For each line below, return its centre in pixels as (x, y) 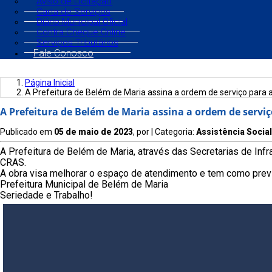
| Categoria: (174, 132)
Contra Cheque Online (81, 32)
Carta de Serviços (73, 12)
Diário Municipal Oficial (82, 22)
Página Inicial (50, 83)
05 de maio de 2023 (93, 132)
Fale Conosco (63, 53)
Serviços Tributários (77, 42)
